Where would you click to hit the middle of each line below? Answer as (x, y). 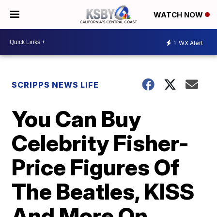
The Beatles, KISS (103, 191)
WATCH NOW (179, 15)
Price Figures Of (96, 167)
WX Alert (190, 43)
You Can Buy (77, 119)
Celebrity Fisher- (101, 143)
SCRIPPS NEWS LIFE (55, 85)
